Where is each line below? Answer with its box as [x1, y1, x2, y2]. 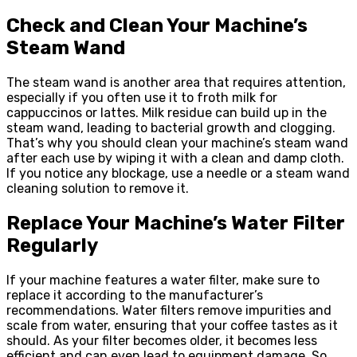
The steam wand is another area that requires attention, [6, 75, 346, 91]
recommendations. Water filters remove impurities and [6, 303, 331, 319]
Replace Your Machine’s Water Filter [6, 212, 345, 235]
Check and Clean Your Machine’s [6, 14, 308, 37]
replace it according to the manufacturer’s [6, 288, 263, 304]
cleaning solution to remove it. [6, 181, 189, 197]
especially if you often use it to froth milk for [6, 90, 277, 106]
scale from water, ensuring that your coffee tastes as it [6, 318, 338, 334]
